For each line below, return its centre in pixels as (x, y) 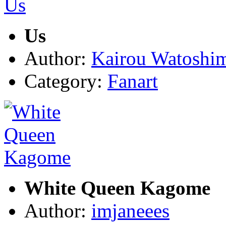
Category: (66, 81)
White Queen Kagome (117, 188)
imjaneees (130, 210)
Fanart (133, 81)
